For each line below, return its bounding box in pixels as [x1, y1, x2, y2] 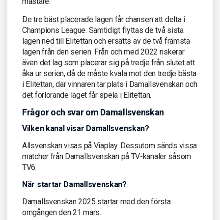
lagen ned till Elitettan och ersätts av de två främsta [22, 36, 190, 46]
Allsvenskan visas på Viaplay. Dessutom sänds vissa [22, 140, 197, 150]
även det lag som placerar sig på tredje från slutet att [22, 57, 195, 67]
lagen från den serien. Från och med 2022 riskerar [22, 47, 185, 56]
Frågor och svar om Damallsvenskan [22, 107, 165, 117]
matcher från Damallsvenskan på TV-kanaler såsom [22, 151, 191, 161]
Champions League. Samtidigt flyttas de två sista [22, 25, 184, 35]
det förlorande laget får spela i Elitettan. [22, 90, 152, 100]
